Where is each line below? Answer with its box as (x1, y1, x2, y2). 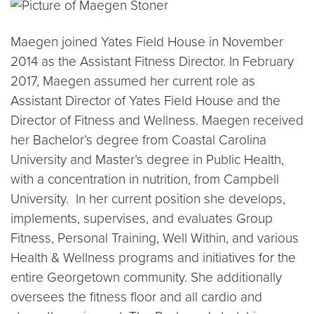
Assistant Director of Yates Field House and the (11, 93, 280, 109)
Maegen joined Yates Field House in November (11, 34, 283, 50)
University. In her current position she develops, (11, 191, 285, 207)
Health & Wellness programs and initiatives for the (11, 250, 296, 266)
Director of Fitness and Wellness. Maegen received (11, 112, 303, 129)
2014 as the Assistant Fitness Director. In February (11, 53, 294, 70)
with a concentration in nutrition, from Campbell (11, 171, 279, 188)
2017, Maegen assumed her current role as (11, 73, 255, 90)
